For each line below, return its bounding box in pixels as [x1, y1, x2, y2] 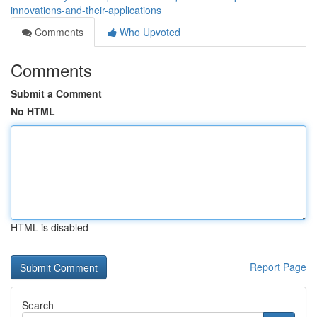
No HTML [11, 104, 55, 118]
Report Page [250, 260, 306, 274]
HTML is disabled [11, 220, 88, 234]
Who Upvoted [117, 25, 180, 39]
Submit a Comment [11, 86, 102, 100]
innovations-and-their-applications [11, 3, 161, 17]
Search [22, 298, 54, 312]
